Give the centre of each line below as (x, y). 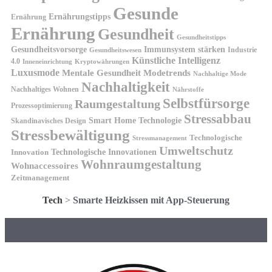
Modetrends (167, 72)
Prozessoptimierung (42, 105)
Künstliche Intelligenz (176, 60)
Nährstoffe (188, 89)
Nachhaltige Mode (220, 73)
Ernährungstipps (80, 16)
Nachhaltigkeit (126, 87)
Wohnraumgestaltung (141, 164)
